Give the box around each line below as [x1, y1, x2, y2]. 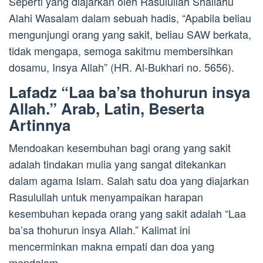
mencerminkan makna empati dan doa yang [9, 238, 214, 254]
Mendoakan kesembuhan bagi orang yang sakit [9, 140, 231, 156]
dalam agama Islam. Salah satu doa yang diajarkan [9, 173, 249, 188]
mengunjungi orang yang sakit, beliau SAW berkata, [9, 26, 251, 42]
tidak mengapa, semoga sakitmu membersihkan [9, 43, 233, 59]
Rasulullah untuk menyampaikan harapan [9, 189, 203, 205]
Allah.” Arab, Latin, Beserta [9, 97, 204, 120]
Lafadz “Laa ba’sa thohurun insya [9, 81, 250, 103]
